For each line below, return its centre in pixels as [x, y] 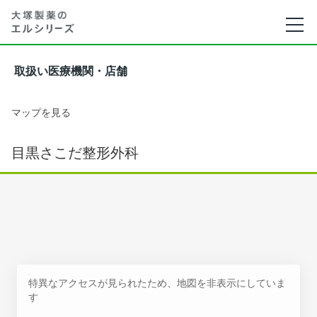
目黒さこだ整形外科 [75, 153]
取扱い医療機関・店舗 [71, 71]
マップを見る [41, 112]
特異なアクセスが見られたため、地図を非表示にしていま [157, 283]
